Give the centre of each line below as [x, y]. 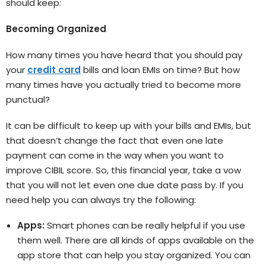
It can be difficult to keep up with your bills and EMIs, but [129, 125]
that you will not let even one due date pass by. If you [125, 185]
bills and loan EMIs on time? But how [160, 69]
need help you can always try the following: [101, 199]
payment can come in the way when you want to [115, 155]
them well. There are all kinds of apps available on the [135, 240]
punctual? [28, 99]
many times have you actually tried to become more [123, 84]
